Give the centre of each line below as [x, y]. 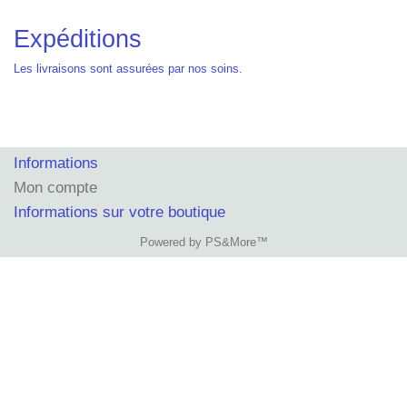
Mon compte [55, 187]
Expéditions [78, 39]
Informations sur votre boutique [119, 212]
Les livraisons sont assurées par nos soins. [128, 68]
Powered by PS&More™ [203, 243]
